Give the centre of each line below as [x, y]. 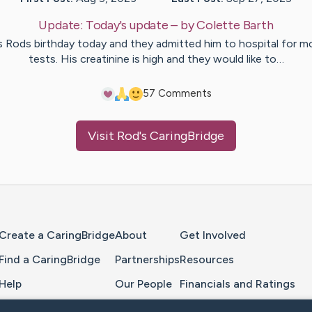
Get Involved [213, 235]
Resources [207, 259]
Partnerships [147, 259]
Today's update [127, 25]
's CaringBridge [182, 136]
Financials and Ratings [237, 283]
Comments [183, 94]
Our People [143, 283]
